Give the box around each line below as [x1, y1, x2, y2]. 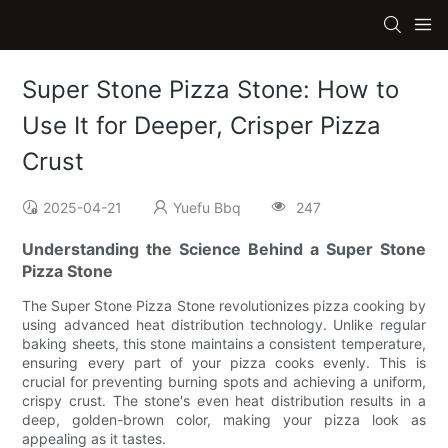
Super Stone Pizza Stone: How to [22, 75, 400, 105]
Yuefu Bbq [173, 199, 242, 217]
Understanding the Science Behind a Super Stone [22, 239, 426, 260]
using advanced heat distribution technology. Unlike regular [22, 316, 426, 334]
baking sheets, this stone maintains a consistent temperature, [22, 335, 426, 353]
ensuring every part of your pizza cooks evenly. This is [22, 354, 426, 372]
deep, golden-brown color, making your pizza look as [22, 411, 426, 429]
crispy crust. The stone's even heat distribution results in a [22, 392, 426, 410]
